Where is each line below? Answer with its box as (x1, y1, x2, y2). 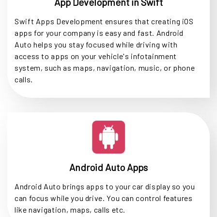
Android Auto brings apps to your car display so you (15, 182, 195, 191)
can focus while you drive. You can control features (15, 193, 193, 203)
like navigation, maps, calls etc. (15, 205, 126, 215)
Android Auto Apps (69, 161, 148, 173)
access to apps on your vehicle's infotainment (15, 51, 177, 61)
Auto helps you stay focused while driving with (15, 40, 178, 49)
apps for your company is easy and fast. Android (15, 28, 184, 38)
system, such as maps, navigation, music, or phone (15, 63, 195, 73)
